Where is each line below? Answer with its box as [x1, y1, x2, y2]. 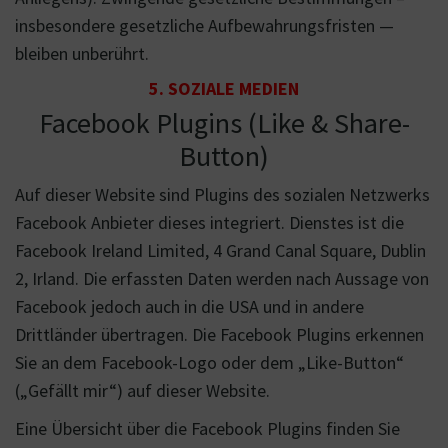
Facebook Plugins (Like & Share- [38, 105, 410, 141]
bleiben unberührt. [15, 42, 149, 65]
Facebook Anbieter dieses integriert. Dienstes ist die [15, 211, 404, 234]
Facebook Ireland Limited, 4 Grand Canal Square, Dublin [15, 239, 426, 262]
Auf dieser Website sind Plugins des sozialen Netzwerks [15, 183, 430, 206]
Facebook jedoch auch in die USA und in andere [15, 295, 364, 318]
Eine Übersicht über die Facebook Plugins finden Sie [15, 417, 400, 440]
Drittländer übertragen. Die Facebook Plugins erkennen [15, 323, 424, 346]
